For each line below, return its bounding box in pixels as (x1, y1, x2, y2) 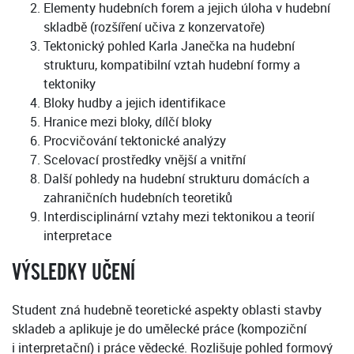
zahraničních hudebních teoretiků (43, 189, 232, 207)
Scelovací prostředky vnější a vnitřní (43, 151, 246, 169)
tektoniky (43, 75, 96, 93)
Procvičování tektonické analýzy (43, 132, 226, 150)
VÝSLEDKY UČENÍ (12, 260, 135, 286)
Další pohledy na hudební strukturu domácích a (43, 170, 310, 188)
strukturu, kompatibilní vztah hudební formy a (43, 56, 300, 74)
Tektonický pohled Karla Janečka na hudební (43, 37, 295, 55)
